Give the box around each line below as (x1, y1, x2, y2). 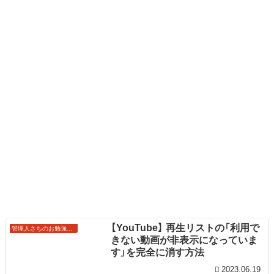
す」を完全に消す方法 (110, 247, 204, 258)
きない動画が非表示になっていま (110, 235, 257, 246)
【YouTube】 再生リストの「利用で (110, 223, 259, 234)
